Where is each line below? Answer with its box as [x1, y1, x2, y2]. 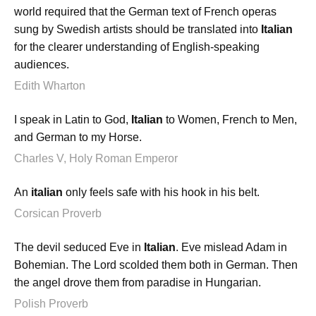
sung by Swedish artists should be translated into [14, 23, 261, 35]
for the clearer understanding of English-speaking [14, 40, 260, 53]
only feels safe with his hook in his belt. [63, 186, 260, 199]
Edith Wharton [14, 79, 85, 92]
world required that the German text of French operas [14, 5, 276, 18]
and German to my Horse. [14, 130, 142, 143]
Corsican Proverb [14, 207, 102, 220]
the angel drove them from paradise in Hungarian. [14, 276, 261, 289]
